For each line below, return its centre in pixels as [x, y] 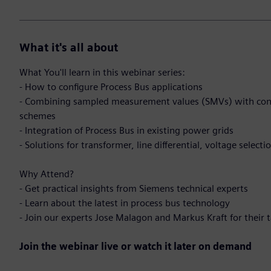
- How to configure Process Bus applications [111, 87]
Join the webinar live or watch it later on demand [135, 247]
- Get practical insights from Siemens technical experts [134, 189]
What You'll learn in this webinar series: [102, 73]
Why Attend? [47, 174]
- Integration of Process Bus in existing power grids [126, 131]
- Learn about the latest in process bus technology [125, 203]
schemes [38, 116]
